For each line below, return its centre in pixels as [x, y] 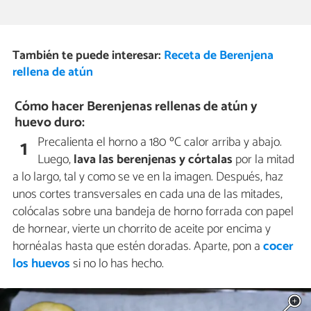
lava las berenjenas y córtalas [153, 159]
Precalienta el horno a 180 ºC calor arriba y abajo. [160, 142]
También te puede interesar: [88, 56]
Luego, [56, 159]
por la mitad [264, 159]
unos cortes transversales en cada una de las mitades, [148, 194]
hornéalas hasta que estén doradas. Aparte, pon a [138, 246]
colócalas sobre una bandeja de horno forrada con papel [153, 211]
